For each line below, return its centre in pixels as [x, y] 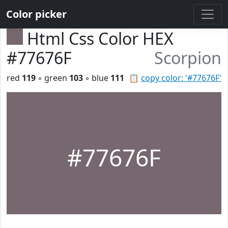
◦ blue [97, 78]
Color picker [36, 14]
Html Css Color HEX [100, 38]
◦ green [52, 78]
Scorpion [188, 58]
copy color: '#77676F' [181, 78]
